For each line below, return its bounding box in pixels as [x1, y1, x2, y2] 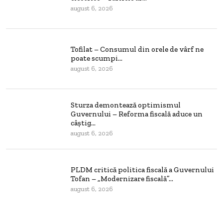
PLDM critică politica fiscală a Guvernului [71, 165, 214, 175]
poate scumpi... [71, 54, 122, 63]
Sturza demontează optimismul [71, 101, 181, 110]
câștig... [71, 118, 96, 128]
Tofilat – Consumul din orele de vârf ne [71, 45, 204, 54]
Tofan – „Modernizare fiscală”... [71, 174, 173, 184]
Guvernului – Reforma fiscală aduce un [71, 110, 203, 119]
